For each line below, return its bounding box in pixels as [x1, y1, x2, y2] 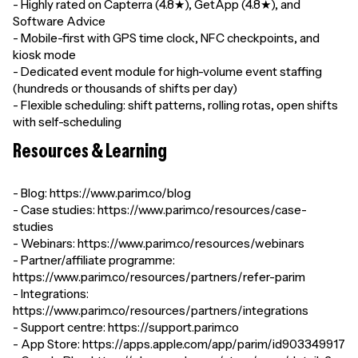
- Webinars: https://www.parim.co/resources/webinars [13, 236, 304, 251]
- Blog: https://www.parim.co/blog [13, 185, 191, 201]
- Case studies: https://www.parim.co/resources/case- [13, 202, 307, 217]
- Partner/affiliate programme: [13, 253, 175, 268]
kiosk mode [13, 47, 76, 62]
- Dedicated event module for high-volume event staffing [13, 64, 322, 79]
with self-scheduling [13, 114, 121, 129]
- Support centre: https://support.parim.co [13, 320, 239, 335]
